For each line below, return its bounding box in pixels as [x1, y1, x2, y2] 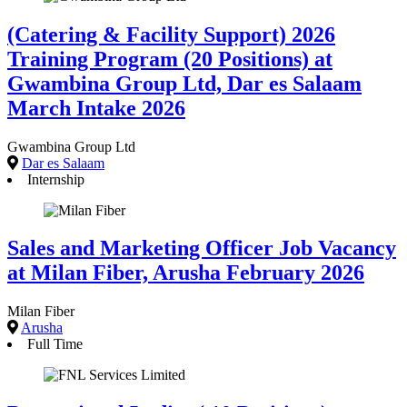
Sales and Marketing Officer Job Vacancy [7, 236, 396, 261]
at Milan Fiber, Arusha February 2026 [7, 261, 364, 285]
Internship [27, 171, 84, 187]
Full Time [27, 336, 83, 352]
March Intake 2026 [7, 95, 185, 120]
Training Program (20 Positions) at [7, 46, 333, 71]
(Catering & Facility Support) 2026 [7, 22, 335, 46]
